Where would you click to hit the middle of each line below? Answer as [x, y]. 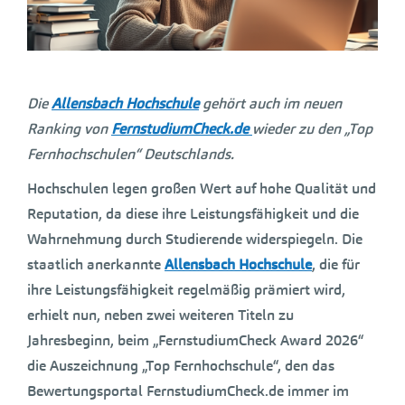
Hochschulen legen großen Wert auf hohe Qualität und [202, 188]
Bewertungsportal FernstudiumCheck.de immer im [188, 391]
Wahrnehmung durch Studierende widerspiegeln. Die [195, 239]
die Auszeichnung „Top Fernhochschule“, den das [181, 365]
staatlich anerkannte [96, 264]
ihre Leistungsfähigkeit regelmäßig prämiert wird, [186, 289]
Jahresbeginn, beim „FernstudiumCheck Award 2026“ [195, 340]
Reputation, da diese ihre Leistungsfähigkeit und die [193, 213]
